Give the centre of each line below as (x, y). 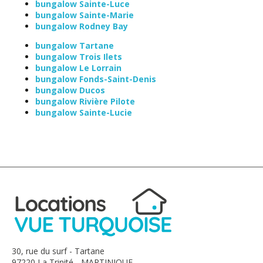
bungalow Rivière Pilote (85, 101)
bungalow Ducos (70, 90)
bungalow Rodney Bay (82, 26)
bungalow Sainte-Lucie (84, 112)
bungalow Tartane (75, 45)
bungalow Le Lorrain (78, 68)
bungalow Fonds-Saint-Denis (96, 79)
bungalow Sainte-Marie (85, 15)
